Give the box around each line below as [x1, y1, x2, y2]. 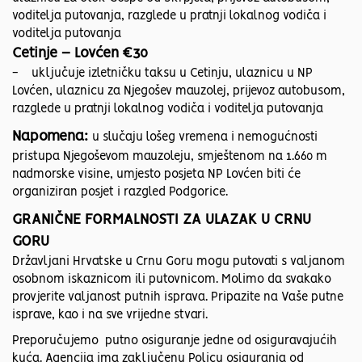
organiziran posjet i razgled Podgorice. [12, 187, 228, 199]
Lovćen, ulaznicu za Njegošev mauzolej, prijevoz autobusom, [12, 86, 345, 98]
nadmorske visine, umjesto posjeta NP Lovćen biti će [12, 169, 301, 181]
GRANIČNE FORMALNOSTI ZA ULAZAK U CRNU [12, 213, 311, 227]
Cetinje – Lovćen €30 [12, 47, 148, 61]
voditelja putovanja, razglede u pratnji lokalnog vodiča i [12, 11, 326, 23]
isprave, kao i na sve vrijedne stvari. [12, 309, 211, 322]
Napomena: [12, 130, 92, 144]
